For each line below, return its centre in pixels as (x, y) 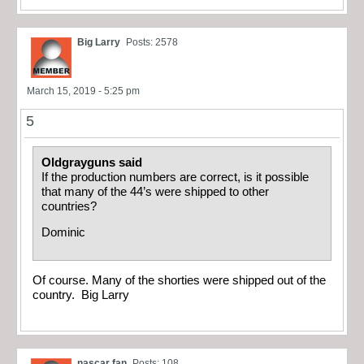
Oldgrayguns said (93, 162)
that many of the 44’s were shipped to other (155, 191)
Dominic (67, 233)
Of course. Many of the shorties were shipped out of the (179, 280)
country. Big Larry (81, 295)
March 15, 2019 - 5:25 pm (83, 91)
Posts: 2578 (152, 42)
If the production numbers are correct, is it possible (175, 177)
